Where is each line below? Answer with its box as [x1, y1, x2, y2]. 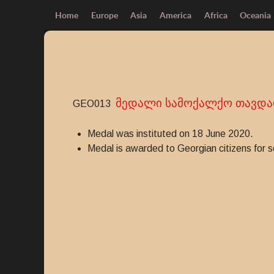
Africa [204, 9, 228, 20]
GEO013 [73, 98, 116, 109]
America [160, 9, 192, 20]
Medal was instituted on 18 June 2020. [87, 128, 253, 139]
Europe [91, 9, 118, 20]
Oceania [240, 9, 272, 20]
